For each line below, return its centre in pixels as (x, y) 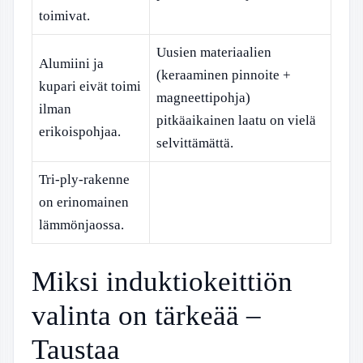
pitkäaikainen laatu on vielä (236, 120)
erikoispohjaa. (80, 132)
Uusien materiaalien (214, 52)
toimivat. (64, 16)
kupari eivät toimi (90, 86)
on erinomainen (84, 202)
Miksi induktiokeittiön (162, 281)
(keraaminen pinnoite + (224, 75)
